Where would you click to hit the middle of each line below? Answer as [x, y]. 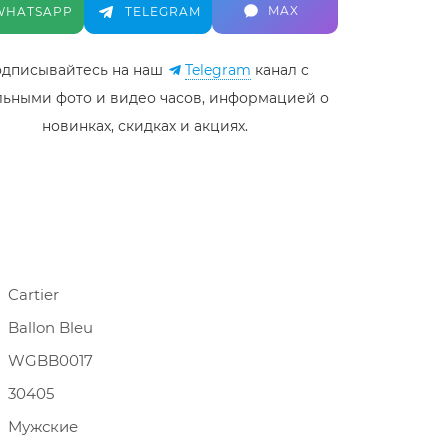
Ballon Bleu [50, 327]
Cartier [33, 294]
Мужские [43, 426]
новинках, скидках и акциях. [144, 126]
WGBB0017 [50, 360]
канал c [279, 70]
